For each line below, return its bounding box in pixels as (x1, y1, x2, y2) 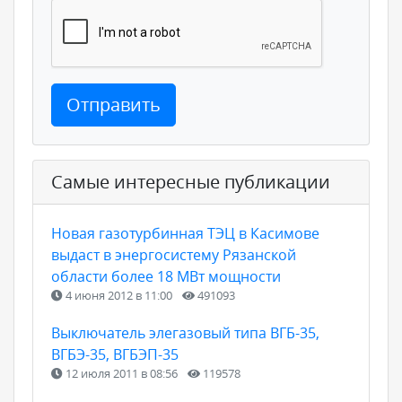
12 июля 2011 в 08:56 (63, 365, 180, 382)
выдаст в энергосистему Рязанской (51, 245, 296, 266)
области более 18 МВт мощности (51, 267, 281, 287)
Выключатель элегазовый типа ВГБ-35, (51, 323, 319, 344)
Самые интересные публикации (51, 170, 330, 195)
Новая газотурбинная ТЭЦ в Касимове (51, 223, 319, 244)
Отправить (66, 92, 161, 118)
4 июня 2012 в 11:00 (63, 287, 175, 304)
